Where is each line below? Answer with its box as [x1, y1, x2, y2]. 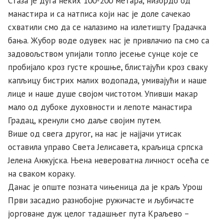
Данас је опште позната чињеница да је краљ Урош [8, 181, 202, 192]
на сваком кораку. [8, 167, 77, 179]
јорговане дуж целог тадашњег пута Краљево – [8, 207, 189, 219]
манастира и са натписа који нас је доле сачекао [8, 7, 190, 19]
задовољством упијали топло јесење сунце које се [8, 47, 198, 59]
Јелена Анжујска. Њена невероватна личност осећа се [8, 154, 209, 166]
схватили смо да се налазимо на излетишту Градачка [8, 21, 206, 33]
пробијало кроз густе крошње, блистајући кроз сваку [8, 61, 208, 73]
